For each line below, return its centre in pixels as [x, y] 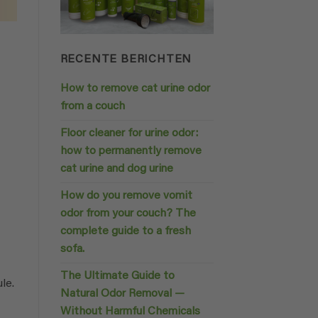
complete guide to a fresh [125, 231]
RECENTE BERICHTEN [126, 59]
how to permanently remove [131, 151]
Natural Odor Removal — [122, 294]
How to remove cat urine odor [135, 88]
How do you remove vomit [126, 196]
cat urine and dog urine [116, 169]
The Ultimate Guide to [117, 276]
